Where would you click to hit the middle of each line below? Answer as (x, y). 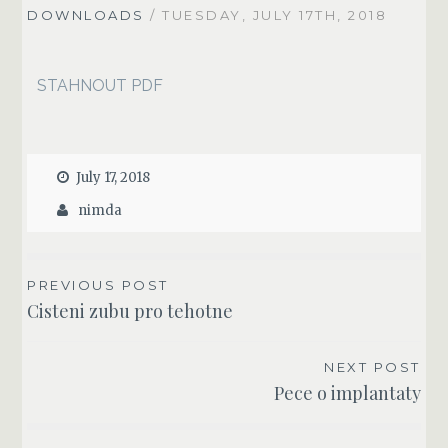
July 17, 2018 (113, 178)
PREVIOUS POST (98, 285)
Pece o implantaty (347, 393)
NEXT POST (372, 367)
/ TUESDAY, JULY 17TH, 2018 (266, 14)
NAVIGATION (113, 327)
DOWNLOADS (86, 14)
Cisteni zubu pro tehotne (130, 311)
